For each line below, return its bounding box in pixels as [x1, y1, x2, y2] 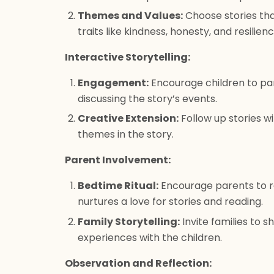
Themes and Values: [77, 8, 183, 23]
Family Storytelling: [77, 214, 180, 229]
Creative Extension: [77, 111, 179, 126]
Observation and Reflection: [65, 256, 212, 270]
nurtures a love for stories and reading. [77, 194, 263, 209]
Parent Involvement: [65, 153, 171, 168]
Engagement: [77, 75, 149, 90]
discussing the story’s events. [77, 91, 217, 106]
